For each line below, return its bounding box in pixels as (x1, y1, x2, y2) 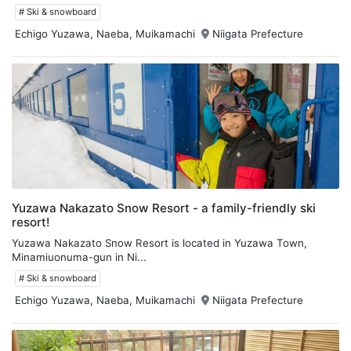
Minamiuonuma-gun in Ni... (12, 250, 147, 263)
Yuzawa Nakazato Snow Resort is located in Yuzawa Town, (12, 236, 307, 249)
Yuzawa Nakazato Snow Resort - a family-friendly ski (12, 200, 316, 215)
